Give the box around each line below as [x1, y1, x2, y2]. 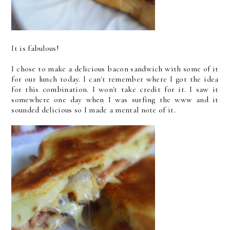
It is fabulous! [11, 43, 59, 53]
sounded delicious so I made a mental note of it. [11, 105, 176, 115]
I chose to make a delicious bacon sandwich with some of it [11, 64, 219, 74]
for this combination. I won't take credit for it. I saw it [11, 84, 219, 94]
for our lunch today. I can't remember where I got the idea [11, 74, 219, 84]
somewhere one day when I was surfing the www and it [11, 94, 219, 105]
